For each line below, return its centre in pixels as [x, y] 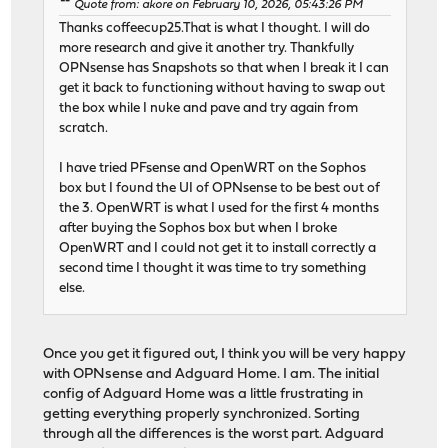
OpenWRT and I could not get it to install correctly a [218, 249]
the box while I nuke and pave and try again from [209, 109]
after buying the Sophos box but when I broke [198, 229]
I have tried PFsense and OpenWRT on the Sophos [213, 169]
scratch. [84, 129]
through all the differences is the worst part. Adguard [214, 435]
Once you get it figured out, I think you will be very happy [225, 355]
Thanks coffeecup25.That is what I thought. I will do [215, 29]
